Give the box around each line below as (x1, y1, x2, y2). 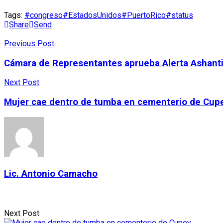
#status (166, 10, 193, 20)
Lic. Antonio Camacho (4, 168, 98, 179)
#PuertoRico (121, 10, 166, 20)
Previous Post (4, 39, 54, 48)
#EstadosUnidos (63, 10, 121, 20)
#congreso (24, 10, 63, 20)
